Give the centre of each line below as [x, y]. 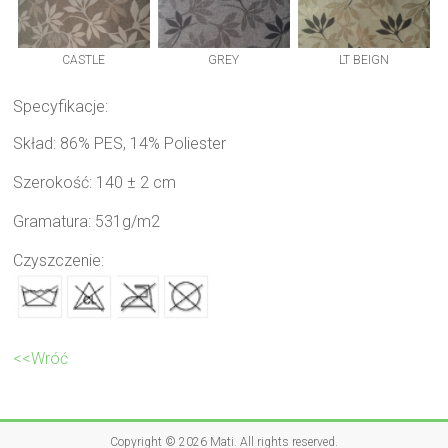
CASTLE [84, 59]
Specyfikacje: [61, 106]
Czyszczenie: [59, 260]
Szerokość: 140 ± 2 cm [95, 182]
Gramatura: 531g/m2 [87, 221]
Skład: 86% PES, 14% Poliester [120, 143]
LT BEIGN [364, 59]
